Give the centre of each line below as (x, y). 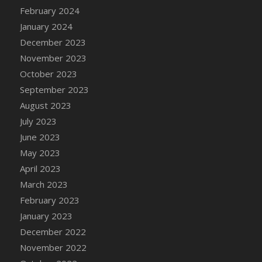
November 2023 (53, 58)
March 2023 (44, 184)
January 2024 (46, 26)
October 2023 (48, 73)
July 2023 (38, 121)
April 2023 (40, 168)
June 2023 (40, 137)
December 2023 (53, 42)
